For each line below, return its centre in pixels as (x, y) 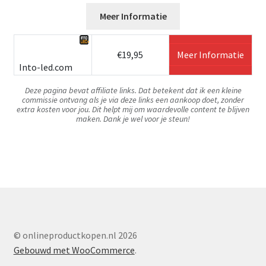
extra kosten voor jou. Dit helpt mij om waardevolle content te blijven (133, 109)
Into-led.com (45, 67)
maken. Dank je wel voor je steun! (133, 118)
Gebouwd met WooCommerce (74, 250)
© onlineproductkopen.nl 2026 (75, 235)
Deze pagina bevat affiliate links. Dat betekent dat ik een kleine (133, 90)
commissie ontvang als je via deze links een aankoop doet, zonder (133, 99)
